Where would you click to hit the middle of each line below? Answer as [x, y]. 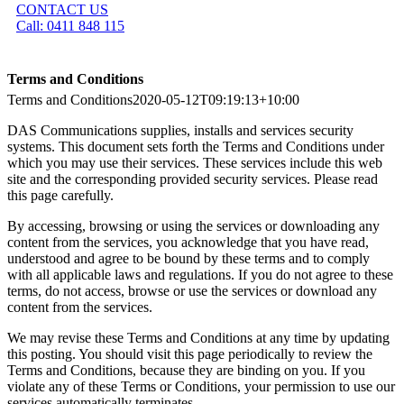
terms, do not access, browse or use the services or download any [192, 291]
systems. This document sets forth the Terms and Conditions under [196, 147]
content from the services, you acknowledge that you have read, [188, 242]
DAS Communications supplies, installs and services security [180, 130]
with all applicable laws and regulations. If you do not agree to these [200, 275]
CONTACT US [62, 9]
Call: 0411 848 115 [70, 26]
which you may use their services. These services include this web [195, 163]
